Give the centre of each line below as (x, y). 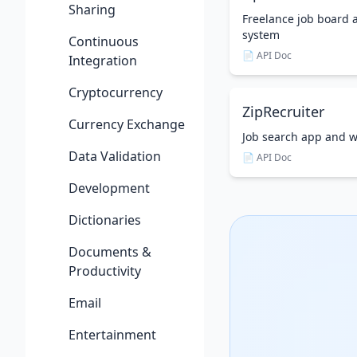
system (261, 35)
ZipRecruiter (283, 112)
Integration (103, 61)
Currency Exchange (127, 124)
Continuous (104, 41)
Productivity (105, 271)
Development (109, 188)
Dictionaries (105, 220)
